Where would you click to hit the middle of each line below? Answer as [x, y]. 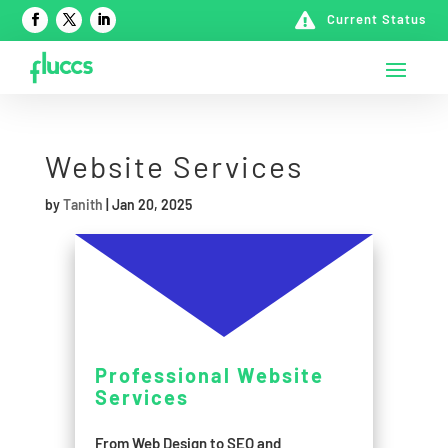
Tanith [82, 205]
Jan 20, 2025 [151, 205]
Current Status [376, 19]
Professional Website [209, 375]
